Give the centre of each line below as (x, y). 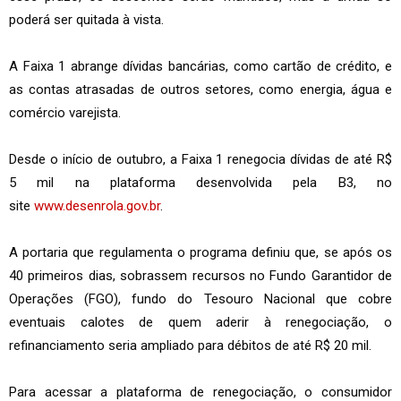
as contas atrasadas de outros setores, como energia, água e (200, 90)
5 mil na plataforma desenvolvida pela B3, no (200, 183)
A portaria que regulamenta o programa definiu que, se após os (200, 253)
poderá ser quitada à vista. (86, 20)
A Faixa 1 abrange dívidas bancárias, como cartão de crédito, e (200, 67)
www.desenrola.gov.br (97, 206)
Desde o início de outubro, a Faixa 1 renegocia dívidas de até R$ (200, 160)
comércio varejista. (65, 113)
